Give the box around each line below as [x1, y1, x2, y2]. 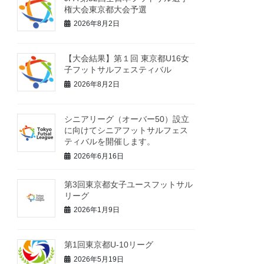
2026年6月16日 [74, 151, 124, 160]
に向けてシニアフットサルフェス [64, 126, 189, 136]
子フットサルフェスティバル [64, 65, 172, 75]
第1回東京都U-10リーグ [64, 240, 154, 250]
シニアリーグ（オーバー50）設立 [64, 114, 190, 124]
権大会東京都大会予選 [64, 4, 147, 14]
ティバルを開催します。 [64, 137, 156, 147]
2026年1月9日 [74, 206, 120, 214]
